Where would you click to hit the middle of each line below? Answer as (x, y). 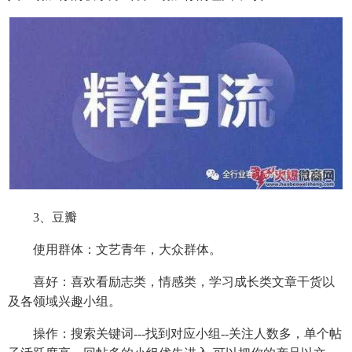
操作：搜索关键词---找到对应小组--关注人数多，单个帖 (175, 333)
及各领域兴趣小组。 (64, 301)
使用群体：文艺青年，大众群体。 (115, 249)
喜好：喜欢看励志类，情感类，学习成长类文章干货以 (171, 281)
